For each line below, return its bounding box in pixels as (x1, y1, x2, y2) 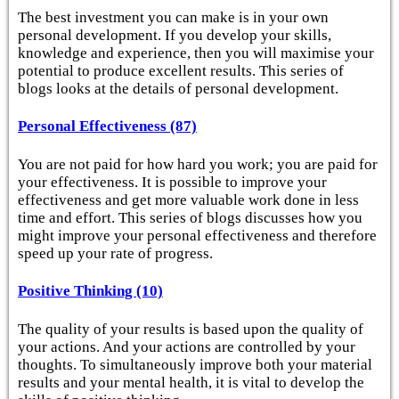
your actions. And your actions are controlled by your (18, 338, 355, 356)
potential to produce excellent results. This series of (18, 61, 344, 79)
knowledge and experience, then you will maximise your (18, 44, 374, 61)
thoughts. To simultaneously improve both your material (18, 356, 372, 374)
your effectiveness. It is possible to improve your (18, 173, 327, 191)
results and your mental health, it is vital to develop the (18, 374, 364, 392)
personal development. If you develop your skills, (18, 26, 331, 44)
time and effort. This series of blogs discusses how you (18, 208, 362, 226)
